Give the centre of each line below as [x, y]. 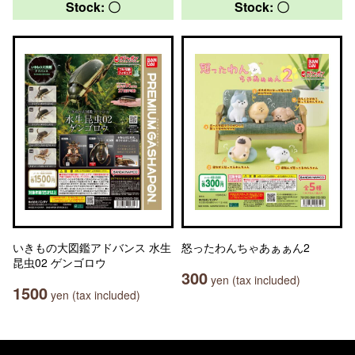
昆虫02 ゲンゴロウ [59, 262]
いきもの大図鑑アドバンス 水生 [92, 247]
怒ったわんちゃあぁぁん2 [246, 247]
